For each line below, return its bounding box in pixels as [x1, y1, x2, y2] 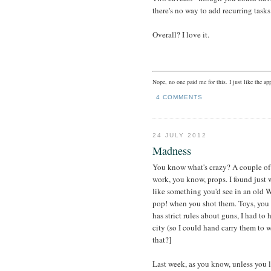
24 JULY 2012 [152, 131, 207, 139]
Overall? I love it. [152, 29, 209, 41]
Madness [152, 143, 191, 158]
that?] [152, 234, 171, 246]
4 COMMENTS [156, 94, 203, 101]
